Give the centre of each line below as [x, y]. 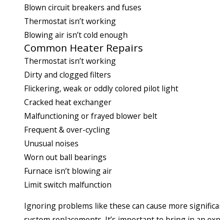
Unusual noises [51, 143]
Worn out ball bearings [65, 157]
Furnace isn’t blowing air [68, 171]
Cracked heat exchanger [68, 102]
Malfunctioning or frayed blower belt [91, 116]
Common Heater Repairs [83, 47]
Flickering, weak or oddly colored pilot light [101, 88]
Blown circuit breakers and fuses [83, 7]
